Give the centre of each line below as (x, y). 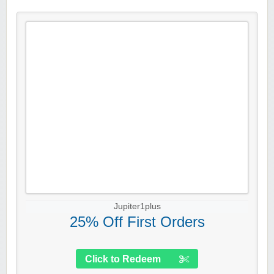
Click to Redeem (123, 259)
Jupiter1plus (137, 207)
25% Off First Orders (137, 222)
